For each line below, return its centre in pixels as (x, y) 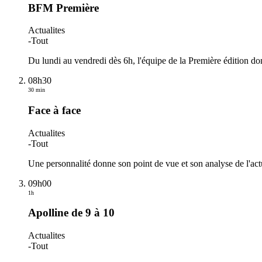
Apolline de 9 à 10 (71, 213)
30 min (37, 90)
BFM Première (63, 8)
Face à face (54, 111)
